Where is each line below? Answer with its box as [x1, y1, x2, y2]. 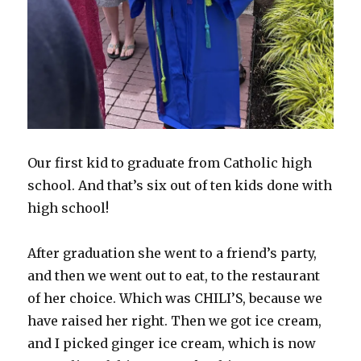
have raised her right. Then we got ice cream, [27, 313, 322, 330]
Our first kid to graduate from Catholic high [27, 155, 313, 172]
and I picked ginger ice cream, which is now [27, 335, 317, 352]
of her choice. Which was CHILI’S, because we [27, 290, 323, 307]
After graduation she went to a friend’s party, [27, 245, 317, 262]
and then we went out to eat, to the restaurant [27, 268, 321, 284]
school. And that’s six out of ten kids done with [27, 177, 333, 194]
